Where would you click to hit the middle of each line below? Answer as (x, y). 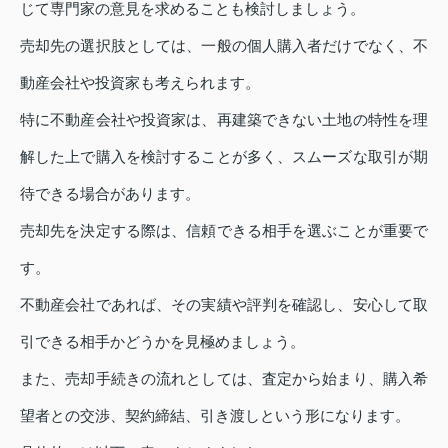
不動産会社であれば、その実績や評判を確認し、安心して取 (224, 304)
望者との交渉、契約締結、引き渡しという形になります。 (215, 415)
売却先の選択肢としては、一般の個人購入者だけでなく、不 (224, 45)
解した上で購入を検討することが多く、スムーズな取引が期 (224, 156)
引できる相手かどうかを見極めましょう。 (162, 341)
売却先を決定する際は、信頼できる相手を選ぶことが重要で (224, 230)
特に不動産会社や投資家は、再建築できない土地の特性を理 (224, 119)
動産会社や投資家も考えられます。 (140, 82)
